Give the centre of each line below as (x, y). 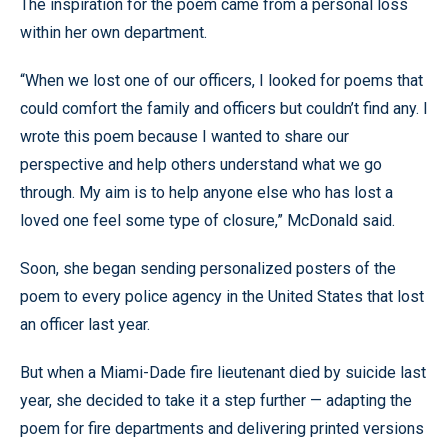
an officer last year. (85, 324)
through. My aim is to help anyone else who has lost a (206, 192)
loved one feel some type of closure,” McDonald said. (207, 220)
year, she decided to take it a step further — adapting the (216, 400)
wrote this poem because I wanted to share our (184, 136)
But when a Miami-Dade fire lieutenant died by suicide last (223, 372)
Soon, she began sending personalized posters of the (208, 268)
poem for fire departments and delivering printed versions (222, 428)
